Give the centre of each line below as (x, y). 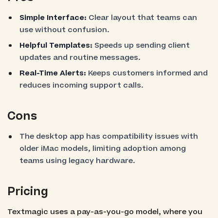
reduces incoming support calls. (82, 86)
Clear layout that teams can (142, 18)
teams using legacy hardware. (78, 161)
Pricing (27, 192)
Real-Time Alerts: (53, 73)
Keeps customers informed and (147, 73)
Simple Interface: (53, 18)
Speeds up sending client (141, 45)
